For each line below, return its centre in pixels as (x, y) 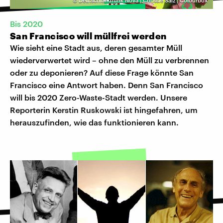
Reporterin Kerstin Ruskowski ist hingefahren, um (104, 110)
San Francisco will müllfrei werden (88, 36)
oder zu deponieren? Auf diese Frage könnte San (102, 73)
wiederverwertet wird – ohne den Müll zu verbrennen (110, 60)
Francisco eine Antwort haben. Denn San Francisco (107, 85)
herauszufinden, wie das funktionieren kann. (94, 122)
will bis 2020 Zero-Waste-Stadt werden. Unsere (99, 98)
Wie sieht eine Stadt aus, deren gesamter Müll (96, 48)
